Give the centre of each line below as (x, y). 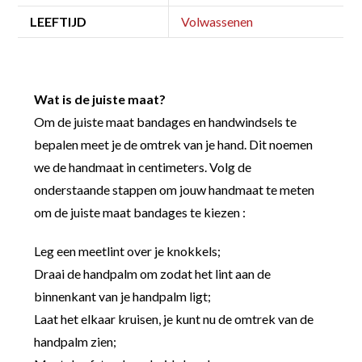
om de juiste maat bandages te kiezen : (140, 212)
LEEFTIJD (59, 21)
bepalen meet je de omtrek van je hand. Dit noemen (174, 144)
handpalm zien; (76, 341)
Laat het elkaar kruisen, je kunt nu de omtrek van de (174, 318)
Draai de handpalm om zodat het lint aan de (153, 273)
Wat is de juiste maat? (100, 99)
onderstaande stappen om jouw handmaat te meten (175, 189)
